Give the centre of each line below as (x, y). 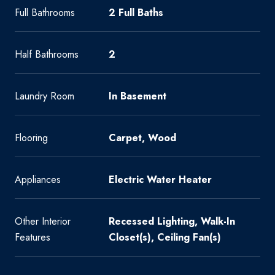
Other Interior (43, 221)
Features (33, 237)
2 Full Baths (136, 13)
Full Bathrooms (45, 13)
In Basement (137, 96)
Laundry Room (45, 96)
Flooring (31, 138)
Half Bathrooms (47, 54)
